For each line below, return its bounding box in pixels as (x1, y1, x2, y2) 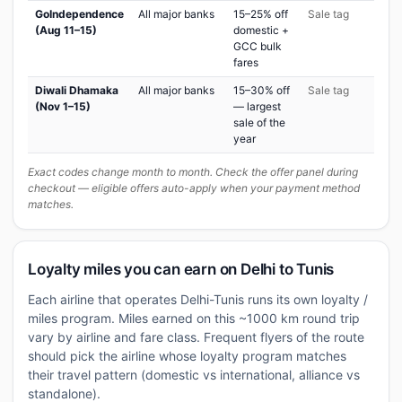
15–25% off (233, 7, 288, 21)
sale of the (233, 116, 285, 129)
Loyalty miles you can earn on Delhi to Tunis (28, 260, 335, 278)
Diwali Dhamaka (35, 83, 118, 97)
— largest (233, 100, 281, 113)
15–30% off (233, 83, 290, 97)
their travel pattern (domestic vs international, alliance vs (28, 367, 360, 382)
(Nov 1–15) (35, 100, 91, 113)
